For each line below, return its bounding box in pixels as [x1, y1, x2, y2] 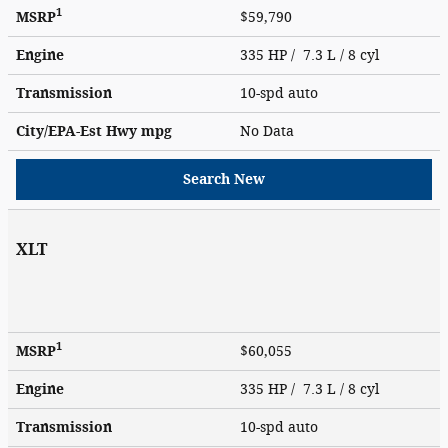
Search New [183, 170, 265, 188]
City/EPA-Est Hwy [16, 122, 141, 140]
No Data [240, 122, 302, 140]
